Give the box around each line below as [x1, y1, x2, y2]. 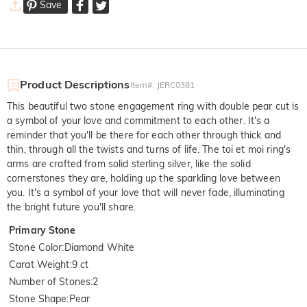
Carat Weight [9, 258, 70, 271]
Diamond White [64, 241, 135, 254]
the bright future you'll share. [7, 201, 136, 214]
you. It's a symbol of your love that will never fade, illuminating [7, 186, 284, 199]
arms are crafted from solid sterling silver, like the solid [7, 158, 251, 171]
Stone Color [9, 241, 62, 254]
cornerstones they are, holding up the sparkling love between [7, 172, 280, 185]
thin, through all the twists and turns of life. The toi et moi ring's [7, 143, 291, 156]
